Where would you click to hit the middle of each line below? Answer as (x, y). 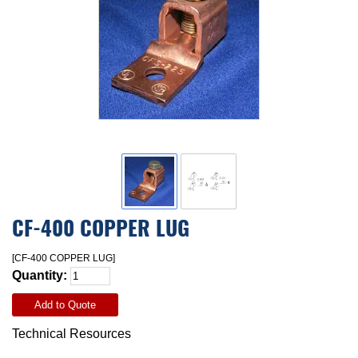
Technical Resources (72, 334)
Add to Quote (65, 305)
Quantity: (41, 275)
